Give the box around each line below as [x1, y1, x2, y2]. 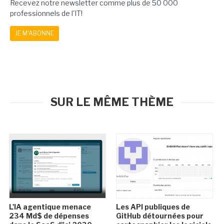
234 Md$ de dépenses [9, 211, 89, 220]
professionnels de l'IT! [10, 9, 82, 17]
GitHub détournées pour [115, 211, 203, 220]
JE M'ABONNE [15, 29, 54, 37]
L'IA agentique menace [9, 202, 91, 211]
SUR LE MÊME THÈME [50, 95, 173, 108]
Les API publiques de [115, 202, 190, 211]
